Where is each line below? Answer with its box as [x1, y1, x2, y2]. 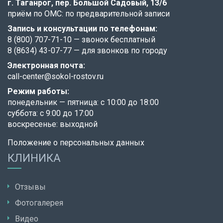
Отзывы [15, 182, 46, 192]
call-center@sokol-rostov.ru [7, 72, 104, 82]
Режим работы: [7, 87, 69, 97]
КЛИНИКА [7, 152, 61, 165]
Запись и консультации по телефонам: [7, 24, 157, 34]
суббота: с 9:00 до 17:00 [7, 109, 94, 118]
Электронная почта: [7, 61, 85, 71]
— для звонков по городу [72, 46, 167, 56]
